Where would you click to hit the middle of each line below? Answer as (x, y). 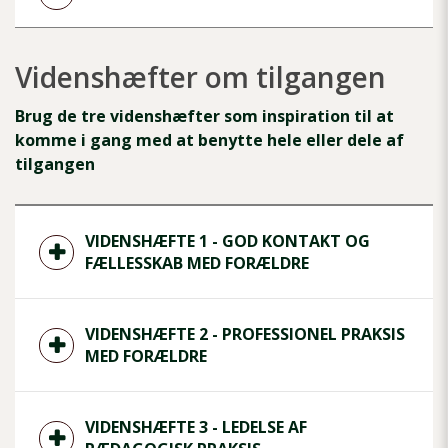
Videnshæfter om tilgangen (200, 77)
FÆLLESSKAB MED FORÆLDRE (197, 263)
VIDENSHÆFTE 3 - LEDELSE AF (196, 427)
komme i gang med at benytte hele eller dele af (209, 140)
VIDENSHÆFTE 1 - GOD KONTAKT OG (227, 241)
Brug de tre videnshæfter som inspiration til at (204, 116)
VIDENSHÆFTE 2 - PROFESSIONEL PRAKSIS (245, 334)
